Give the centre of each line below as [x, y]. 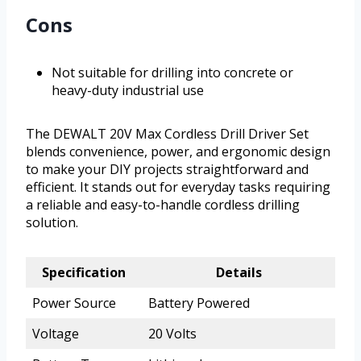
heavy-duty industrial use [128, 90]
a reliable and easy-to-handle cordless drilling [163, 204]
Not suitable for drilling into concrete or [172, 72]
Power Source [74, 303]
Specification [84, 272]
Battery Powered [199, 303]
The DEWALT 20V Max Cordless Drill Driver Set [167, 133]
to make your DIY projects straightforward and [167, 169]
